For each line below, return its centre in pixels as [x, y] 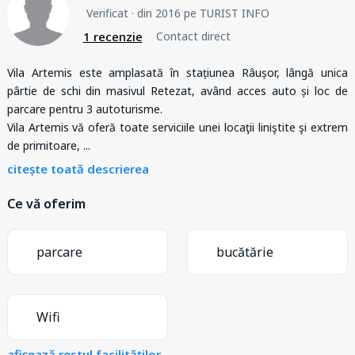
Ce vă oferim [46, 203]
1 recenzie [113, 36]
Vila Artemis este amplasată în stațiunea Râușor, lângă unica [177, 72]
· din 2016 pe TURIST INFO [198, 13]
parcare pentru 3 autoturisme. [85, 109]
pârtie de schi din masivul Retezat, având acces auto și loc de [177, 90]
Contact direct [193, 36]
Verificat [107, 13]
